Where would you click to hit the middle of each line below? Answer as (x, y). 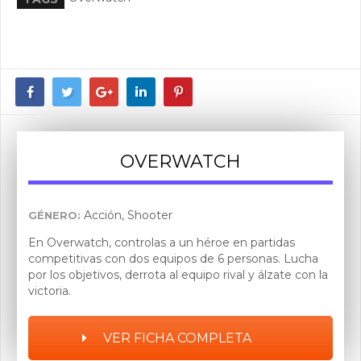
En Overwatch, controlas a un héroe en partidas (162, 243)
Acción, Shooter (127, 215)
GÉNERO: (54, 215)
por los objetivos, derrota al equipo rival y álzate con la (178, 275)
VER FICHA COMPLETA (175, 338)
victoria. (50, 291)
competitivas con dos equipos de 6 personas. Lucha (173, 259)
